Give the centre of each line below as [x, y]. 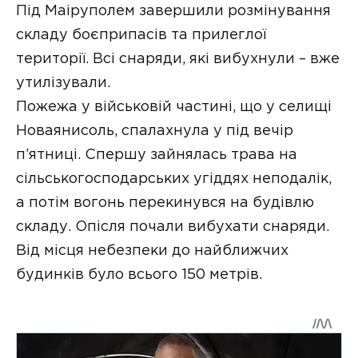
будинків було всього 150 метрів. [139, 275]
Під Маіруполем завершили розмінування [173, 12]
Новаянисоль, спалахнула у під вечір [155, 131]
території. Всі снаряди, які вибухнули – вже [178, 60]
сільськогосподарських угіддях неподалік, [174, 179]
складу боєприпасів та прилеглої [141, 36]
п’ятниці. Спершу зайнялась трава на [157, 155]
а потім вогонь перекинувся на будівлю [165, 203]
